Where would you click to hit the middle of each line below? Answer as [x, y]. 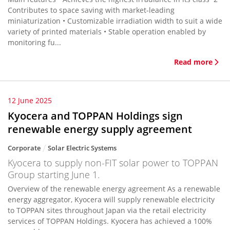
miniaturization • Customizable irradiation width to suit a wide [115, 21]
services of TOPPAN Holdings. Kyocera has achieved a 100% [110, 221]
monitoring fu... [34, 42]
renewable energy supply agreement [100, 129]
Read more [193, 62]
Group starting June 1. [54, 175]
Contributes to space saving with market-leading [91, 10]
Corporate [24, 148]
